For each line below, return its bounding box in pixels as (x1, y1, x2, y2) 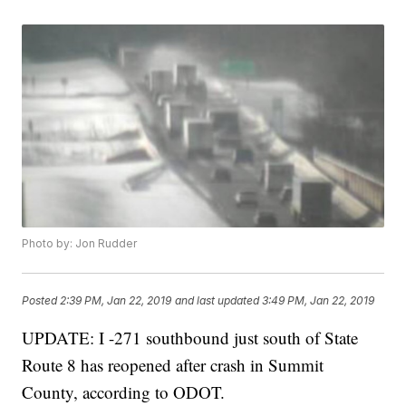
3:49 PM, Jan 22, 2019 (262, 293, 375, 307)
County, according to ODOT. (22, 381, 226, 404)
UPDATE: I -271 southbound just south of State (22, 326, 359, 350)
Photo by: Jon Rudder (22, 237, 138, 251)
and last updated (175, 293, 260, 307)
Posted (22, 293, 61, 307)
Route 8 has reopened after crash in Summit (22, 353, 324, 377)
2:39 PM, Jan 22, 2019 (60, 293, 172, 307)
